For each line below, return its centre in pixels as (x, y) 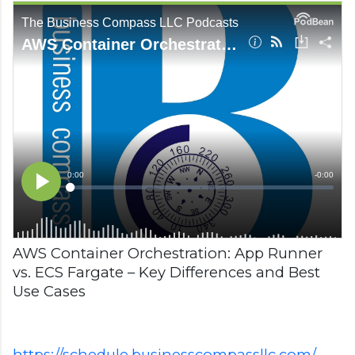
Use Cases (49, 291)
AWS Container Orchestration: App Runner (168, 253)
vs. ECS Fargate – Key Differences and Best (166, 272)
